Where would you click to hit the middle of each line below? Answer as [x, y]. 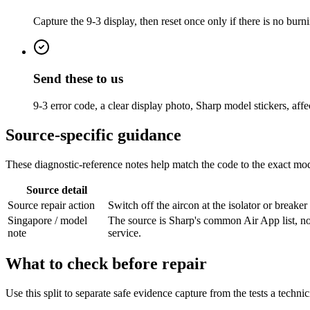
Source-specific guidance [93, 135]
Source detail [56, 190]
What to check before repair [106, 264]
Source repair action [51, 205]
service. [125, 232]
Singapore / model [47, 220]
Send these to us [78, 79]
